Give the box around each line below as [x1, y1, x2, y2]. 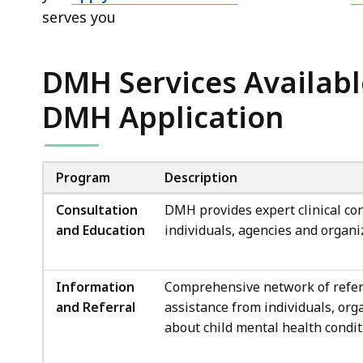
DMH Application [42, 96, 284, 137]
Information [56, 277, 135, 296]
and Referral [56, 297, 135, 316]
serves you [42, 6, 116, 27]
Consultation [56, 200, 138, 219]
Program [56, 168, 110, 186]
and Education [56, 220, 145, 239]
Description [164, 168, 237, 186]
